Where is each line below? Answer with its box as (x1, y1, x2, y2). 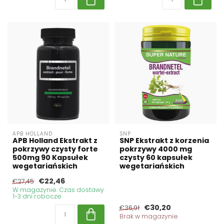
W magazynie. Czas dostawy (12, 185, 104, 194)
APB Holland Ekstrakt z (12, 135, 97, 146)
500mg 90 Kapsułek (12, 152, 88, 163)
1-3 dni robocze (12, 192, 61, 201)
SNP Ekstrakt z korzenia (119, 135, 209, 146)
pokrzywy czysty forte (12, 144, 98, 154)
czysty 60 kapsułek (119, 152, 192, 163)
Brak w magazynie (119, 212, 178, 221)
